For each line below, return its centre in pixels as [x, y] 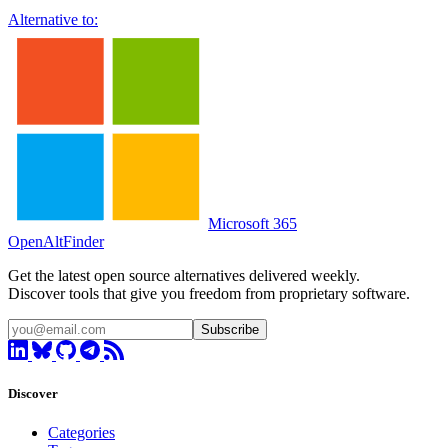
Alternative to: [53, 19]
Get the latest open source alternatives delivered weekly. [184, 275]
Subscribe [230, 329]
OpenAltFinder [56, 241]
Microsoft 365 [252, 223]
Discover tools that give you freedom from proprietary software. [209, 293]
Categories [81, 433]
